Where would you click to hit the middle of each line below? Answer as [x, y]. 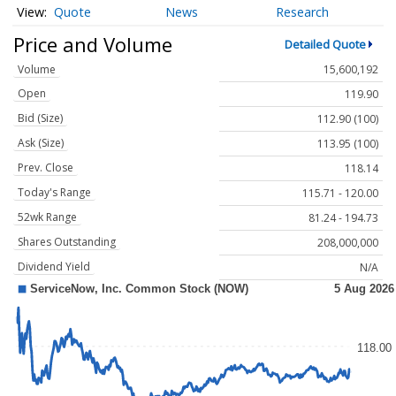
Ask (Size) [41, 143]
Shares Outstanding [67, 242]
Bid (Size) [40, 118]
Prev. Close [46, 168]
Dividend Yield [54, 267]
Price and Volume [93, 44]
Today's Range [54, 193]
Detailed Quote [325, 44]
